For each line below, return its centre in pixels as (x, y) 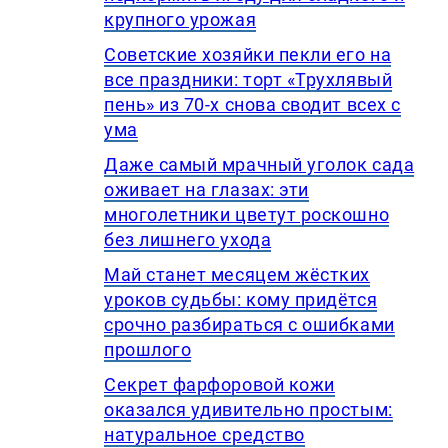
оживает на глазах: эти (206, 190)
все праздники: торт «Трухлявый (248, 80)
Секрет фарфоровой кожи (219, 385)
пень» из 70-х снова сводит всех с (252, 105)
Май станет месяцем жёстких (237, 275)
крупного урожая (180, 20)
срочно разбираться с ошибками (249, 325)
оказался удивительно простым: (248, 410)
